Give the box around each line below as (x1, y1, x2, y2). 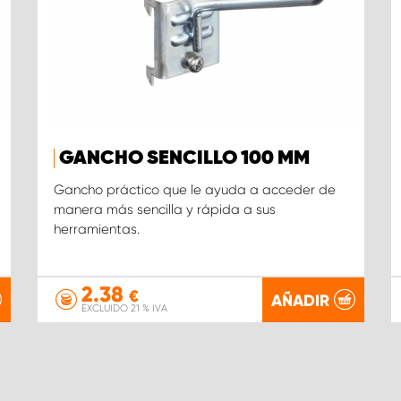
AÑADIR (271, 291, 329, 311)
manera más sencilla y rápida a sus (54, 201, 276, 218)
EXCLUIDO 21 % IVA (81, 302, 167, 314)
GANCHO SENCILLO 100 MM (59, 149, 310, 169)
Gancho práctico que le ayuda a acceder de (54, 182, 336, 199)
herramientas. (54, 221, 140, 238)
